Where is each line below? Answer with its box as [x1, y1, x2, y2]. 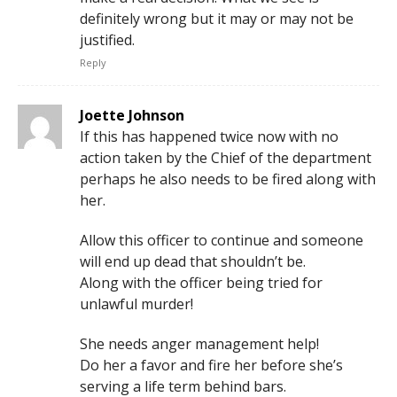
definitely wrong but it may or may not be [80, 8, 354, 28]
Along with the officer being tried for [80, 272, 323, 292]
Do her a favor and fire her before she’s [80, 354, 343, 375]
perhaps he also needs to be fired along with [80, 168, 376, 189]
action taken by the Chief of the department [80, 147, 371, 167]
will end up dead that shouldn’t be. [80, 251, 306, 271]
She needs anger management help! [80, 333, 319, 354]
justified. [80, 29, 135, 50]
